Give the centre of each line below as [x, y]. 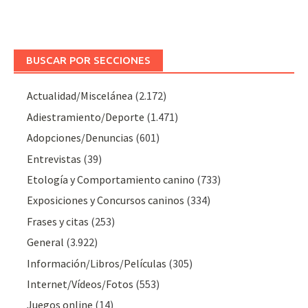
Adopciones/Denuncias [80, 138]
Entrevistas [54, 158]
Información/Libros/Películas [97, 263]
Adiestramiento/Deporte [86, 117]
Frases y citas [58, 221]
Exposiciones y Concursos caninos [106, 200]
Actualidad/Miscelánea [80, 96]
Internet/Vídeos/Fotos [80, 284]
